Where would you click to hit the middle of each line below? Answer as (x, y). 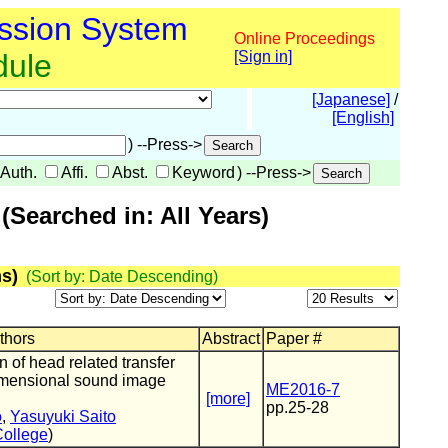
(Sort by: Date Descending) (122, 276)
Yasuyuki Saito (63, 416)
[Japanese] (351, 99)
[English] (363, 117)
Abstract (231, 338)
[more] (228, 398)
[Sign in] (263, 56)
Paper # (294, 338)
